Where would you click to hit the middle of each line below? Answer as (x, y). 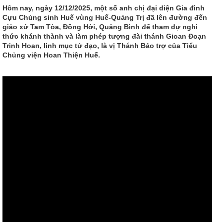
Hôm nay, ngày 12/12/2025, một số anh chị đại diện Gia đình (104, 8)
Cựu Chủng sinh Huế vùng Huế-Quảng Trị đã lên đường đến (105, 17)
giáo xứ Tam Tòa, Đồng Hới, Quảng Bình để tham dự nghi (100, 27)
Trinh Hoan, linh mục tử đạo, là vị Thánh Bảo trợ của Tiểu (100, 46)
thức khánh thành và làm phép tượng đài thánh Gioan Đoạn (104, 36)
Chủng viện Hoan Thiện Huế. (51, 55)
